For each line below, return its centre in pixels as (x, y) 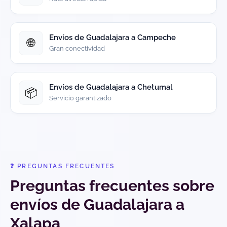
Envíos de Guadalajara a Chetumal (111, 87)
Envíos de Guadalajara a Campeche (112, 38)
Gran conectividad (77, 49)
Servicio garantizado (80, 98)
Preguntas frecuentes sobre (112, 186)
